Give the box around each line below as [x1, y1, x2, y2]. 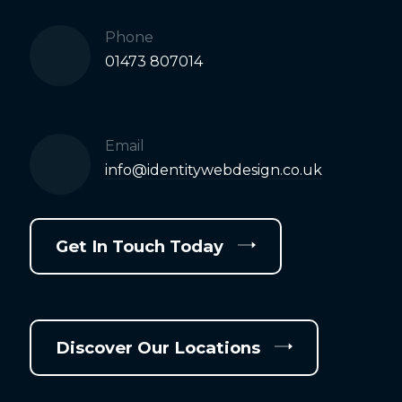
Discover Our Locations [56, 336, 260, 358]
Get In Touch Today [56, 235, 223, 257]
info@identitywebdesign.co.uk [104, 161, 322, 179]
